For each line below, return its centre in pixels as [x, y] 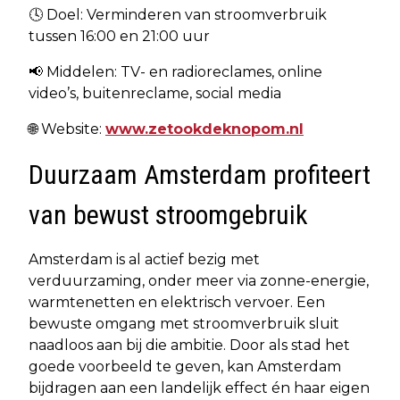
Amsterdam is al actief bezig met [144, 260]
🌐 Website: [67, 129]
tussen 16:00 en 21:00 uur [119, 37]
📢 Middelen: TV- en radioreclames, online [175, 72]
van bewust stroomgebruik [168, 215]
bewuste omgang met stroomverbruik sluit [184, 324]
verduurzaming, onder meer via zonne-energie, [199, 281]
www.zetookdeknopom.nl [204, 129]
